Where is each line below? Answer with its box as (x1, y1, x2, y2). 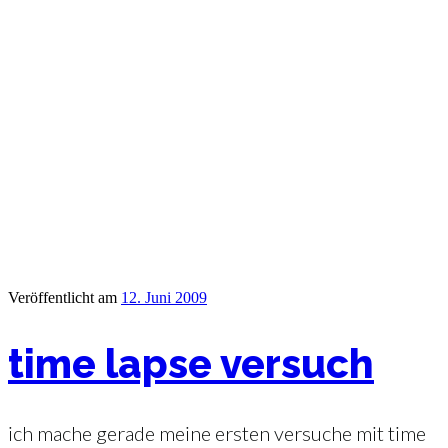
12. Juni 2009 (121, 289, 207, 307)
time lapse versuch (8, 340, 374, 388)
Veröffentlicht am (8, 289, 117, 307)
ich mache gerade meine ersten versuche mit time (8, 421, 426, 446)
